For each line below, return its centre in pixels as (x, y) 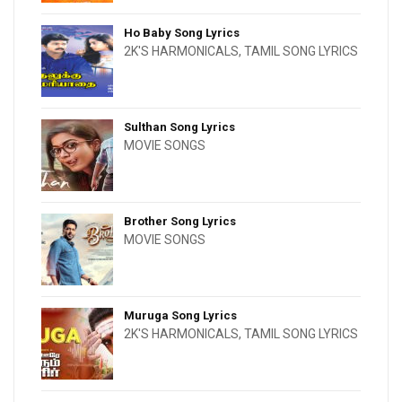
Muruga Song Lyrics (180, 315)
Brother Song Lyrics (180, 221)
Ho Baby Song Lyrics (182, 32)
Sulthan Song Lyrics (179, 127)
